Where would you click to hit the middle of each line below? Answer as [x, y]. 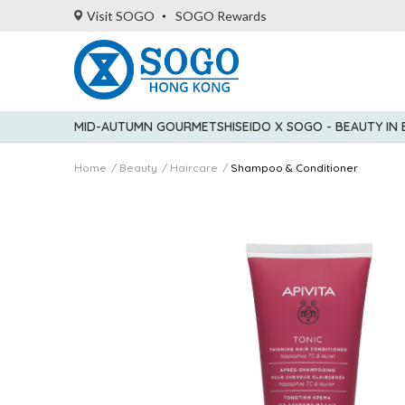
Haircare [194, 168]
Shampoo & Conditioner [294, 168]
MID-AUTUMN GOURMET [146, 127]
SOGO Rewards [221, 16]
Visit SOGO [120, 16]
